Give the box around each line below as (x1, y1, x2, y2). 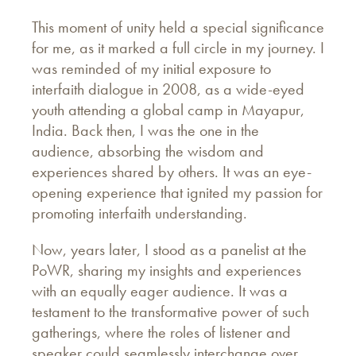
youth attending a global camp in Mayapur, (32, 99, 304, 120)
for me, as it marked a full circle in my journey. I (32, 37, 324, 58)
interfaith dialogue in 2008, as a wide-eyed (32, 78, 304, 99)
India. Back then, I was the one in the (32, 119, 259, 141)
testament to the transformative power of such (32, 300, 309, 322)
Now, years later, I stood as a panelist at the (32, 238, 307, 260)
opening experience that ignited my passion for (32, 181, 323, 203)
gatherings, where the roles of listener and (32, 321, 291, 342)
